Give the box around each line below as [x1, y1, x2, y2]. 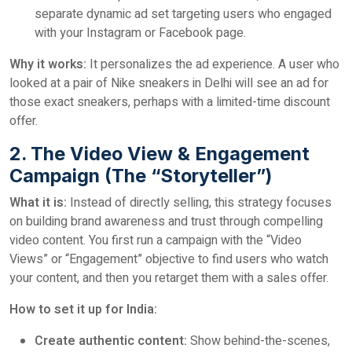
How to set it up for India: [9, 300, 157, 319]
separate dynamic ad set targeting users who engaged [35, 5, 332, 24]
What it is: [9, 193, 67, 212]
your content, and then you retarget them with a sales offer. [9, 269, 328, 288]
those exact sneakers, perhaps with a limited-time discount [9, 93, 330, 112]
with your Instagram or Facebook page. [35, 24, 246, 42]
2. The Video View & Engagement [9, 142, 310, 165]
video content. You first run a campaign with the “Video [9, 231, 302, 250]
